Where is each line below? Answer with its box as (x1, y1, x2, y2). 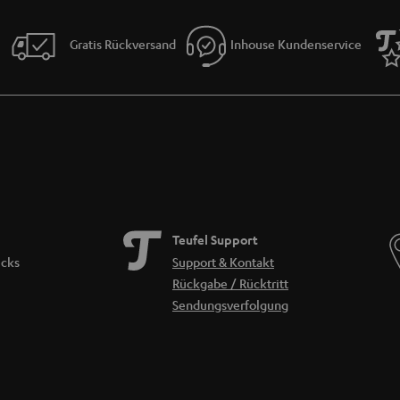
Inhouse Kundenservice (230, 36, 362, 53)
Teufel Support (171, 230, 258, 248)
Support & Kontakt (171, 253, 274, 270)
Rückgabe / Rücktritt (171, 274, 288, 291)
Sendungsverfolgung (171, 296, 288, 312)
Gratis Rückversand (70, 36, 176, 53)
